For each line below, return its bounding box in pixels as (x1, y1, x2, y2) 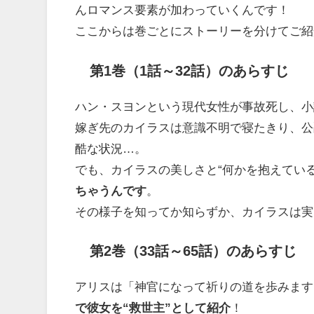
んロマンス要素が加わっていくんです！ (75, 4, 290, 16)
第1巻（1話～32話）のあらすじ (89, 63, 289, 78)
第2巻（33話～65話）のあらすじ (89, 243, 296, 258)
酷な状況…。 (75, 142, 147, 154)
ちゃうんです (75, 184, 147, 196)
